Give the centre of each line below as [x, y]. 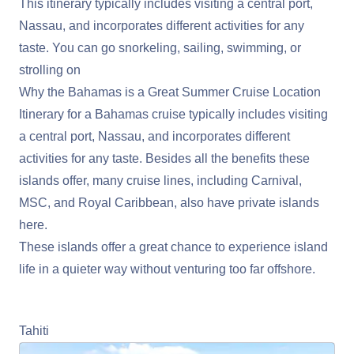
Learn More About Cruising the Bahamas [179, 301]
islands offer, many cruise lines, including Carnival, [160, 181]
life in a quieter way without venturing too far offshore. [167, 269]
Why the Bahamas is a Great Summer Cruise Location [170, 92]
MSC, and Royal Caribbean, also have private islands [169, 203]
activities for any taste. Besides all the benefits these [164, 159]
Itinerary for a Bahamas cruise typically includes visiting [173, 115]
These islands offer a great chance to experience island [173, 247]
